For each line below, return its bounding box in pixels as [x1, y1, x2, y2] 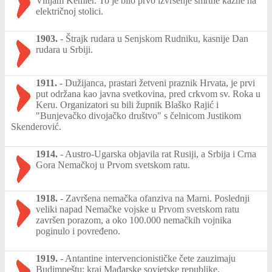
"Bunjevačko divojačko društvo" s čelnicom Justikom [36, 110, 241, 121]
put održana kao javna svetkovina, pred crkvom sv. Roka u [36, 88, 260, 99]
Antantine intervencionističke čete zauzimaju [65, 253, 236, 263]
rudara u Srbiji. [36, 44, 93, 55]
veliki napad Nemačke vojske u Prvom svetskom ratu [36, 203, 239, 214]
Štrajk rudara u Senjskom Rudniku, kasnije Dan [66, 33, 248, 44]
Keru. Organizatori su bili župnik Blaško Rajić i [36, 99, 219, 110]
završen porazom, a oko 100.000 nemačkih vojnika [36, 214, 231, 225]
